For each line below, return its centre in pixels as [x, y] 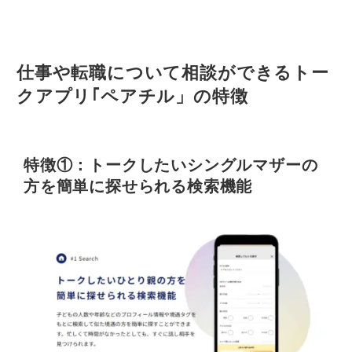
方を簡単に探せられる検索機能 [138, 186]
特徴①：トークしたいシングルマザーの [171, 165]
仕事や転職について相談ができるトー [173, 73]
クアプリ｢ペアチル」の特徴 [132, 96]
